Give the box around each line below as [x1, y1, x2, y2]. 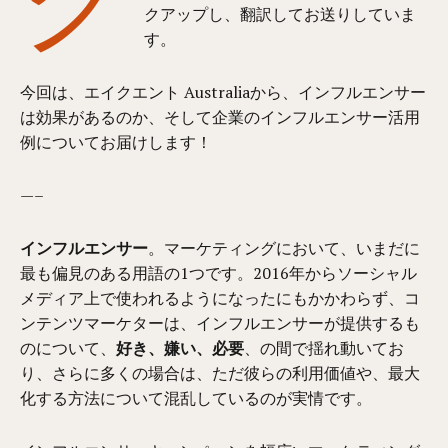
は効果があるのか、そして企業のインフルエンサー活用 [20, 106, 421, 128]
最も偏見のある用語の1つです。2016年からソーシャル [20, 262, 418, 284]
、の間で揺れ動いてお [244, 337, 405, 359]
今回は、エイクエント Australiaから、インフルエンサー [20, 81, 427, 103]
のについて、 [20, 337, 117, 359]
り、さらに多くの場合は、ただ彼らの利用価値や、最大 [20, 362, 421, 384]
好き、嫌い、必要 [116, 337, 245, 359]
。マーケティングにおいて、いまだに [148, 237, 421, 259]
